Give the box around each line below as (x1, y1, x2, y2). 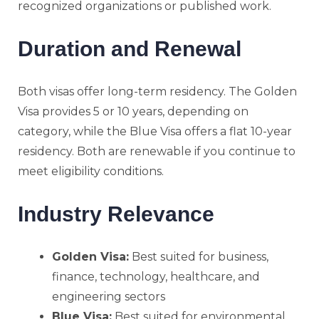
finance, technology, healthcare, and (52, 269, 260, 283)
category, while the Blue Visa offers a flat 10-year (18, 124, 292, 138)
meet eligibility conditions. (18, 164, 164, 178)
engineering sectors (52, 289, 165, 303)
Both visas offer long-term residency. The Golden (18, 84, 297, 98)
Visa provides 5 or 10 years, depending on (18, 104, 249, 118)
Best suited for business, (129, 249, 268, 263)
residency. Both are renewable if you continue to (18, 144, 296, 158)
